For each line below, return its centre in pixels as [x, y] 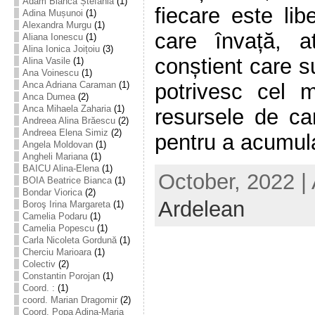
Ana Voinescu [50, 73]
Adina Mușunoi [52, 13]
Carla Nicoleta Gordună [69, 240]
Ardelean [201, 209]
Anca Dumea [49, 97]
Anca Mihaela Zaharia [66, 109]
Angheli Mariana [55, 156]
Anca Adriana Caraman [69, 85]
